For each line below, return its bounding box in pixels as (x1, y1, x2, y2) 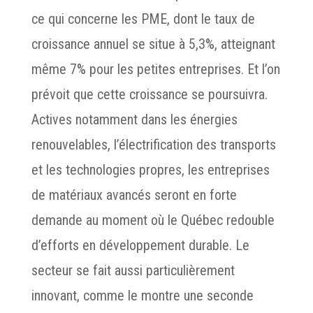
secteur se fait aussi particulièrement (31, 262, 235, 279)
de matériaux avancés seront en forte (31, 187, 237, 203)
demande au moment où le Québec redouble (31, 212, 275, 228)
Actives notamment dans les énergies (31, 111, 238, 128)
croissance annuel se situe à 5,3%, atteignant (31, 36, 275, 52)
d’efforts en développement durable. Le (31, 237, 249, 254)
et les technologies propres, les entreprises (31, 161, 270, 178)
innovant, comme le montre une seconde (31, 287, 254, 304)
